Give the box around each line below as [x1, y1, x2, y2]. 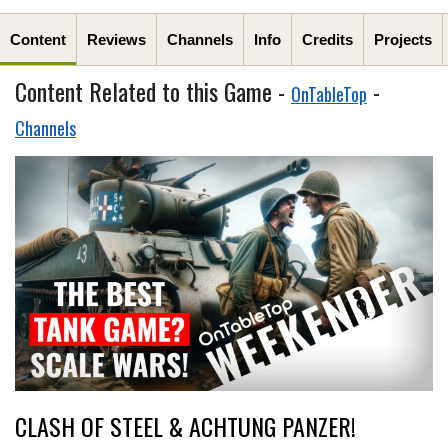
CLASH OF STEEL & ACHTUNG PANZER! [15, 407, 356, 444]
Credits [302, 30, 353, 48]
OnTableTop [291, 80, 367, 107]
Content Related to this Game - [15, 72, 291, 109]
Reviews [87, 30, 146, 48]
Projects [374, 30, 432, 48]
